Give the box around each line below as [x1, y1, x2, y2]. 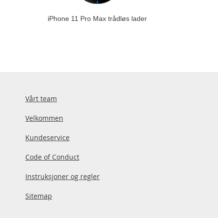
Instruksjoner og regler [25, 172, 100, 181]
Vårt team [25, 94, 57, 103]
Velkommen [25, 113, 63, 123]
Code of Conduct [25, 152, 79, 162]
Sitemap [25, 191, 52, 200]
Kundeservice [25, 133, 70, 142]
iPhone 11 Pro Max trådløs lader [47, 15, 147, 22]
